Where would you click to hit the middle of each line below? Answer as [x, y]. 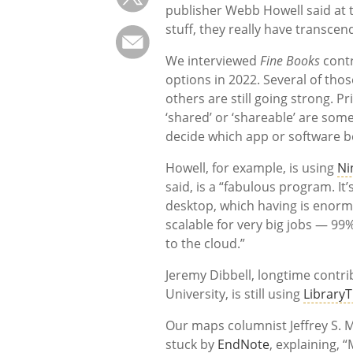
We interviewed [213, 61]
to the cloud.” [206, 244]
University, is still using [235, 294]
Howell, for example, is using [252, 168]
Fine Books [290, 61]
